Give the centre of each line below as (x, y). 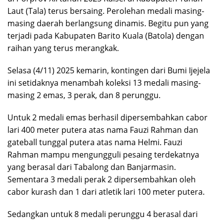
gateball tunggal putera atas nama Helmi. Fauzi (95, 142)
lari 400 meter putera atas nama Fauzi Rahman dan (103, 130)
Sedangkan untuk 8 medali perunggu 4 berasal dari (103, 214)
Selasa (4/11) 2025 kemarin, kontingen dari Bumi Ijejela (109, 70)
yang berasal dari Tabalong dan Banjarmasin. (92, 167)
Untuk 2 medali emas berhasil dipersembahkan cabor (108, 117)
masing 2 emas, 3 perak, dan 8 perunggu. (84, 95)
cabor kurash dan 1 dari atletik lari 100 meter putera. (106, 192)
